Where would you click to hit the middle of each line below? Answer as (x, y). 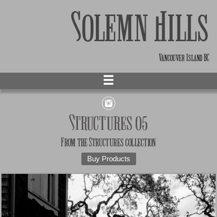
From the (75, 143)
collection (140, 143)
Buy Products (108, 159)
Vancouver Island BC (184, 58)
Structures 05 (108, 124)
